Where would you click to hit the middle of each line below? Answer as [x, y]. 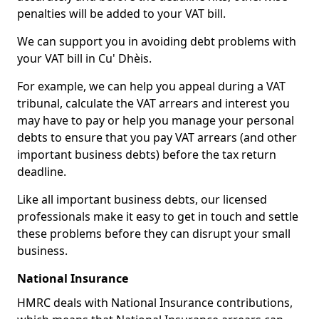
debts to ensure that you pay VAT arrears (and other [157, 137]
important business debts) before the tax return [147, 155]
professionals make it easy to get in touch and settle [158, 216]
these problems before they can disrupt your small [154, 234]
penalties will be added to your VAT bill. [121, 14]
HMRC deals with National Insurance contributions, [155, 303]
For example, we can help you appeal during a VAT [151, 86]
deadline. [42, 172]
